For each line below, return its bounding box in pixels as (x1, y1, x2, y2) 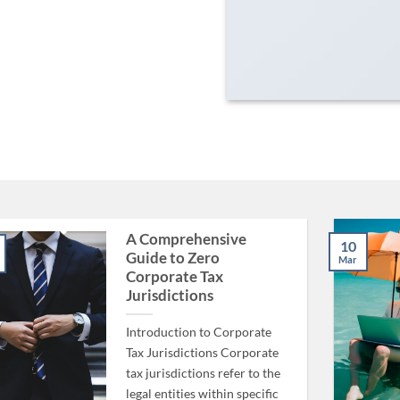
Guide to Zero (125, 248, 220, 267)
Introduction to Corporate (125, 323, 271, 339)
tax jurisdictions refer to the (125, 364, 280, 380)
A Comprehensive (125, 229, 246, 248)
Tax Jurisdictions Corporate (125, 344, 279, 360)
